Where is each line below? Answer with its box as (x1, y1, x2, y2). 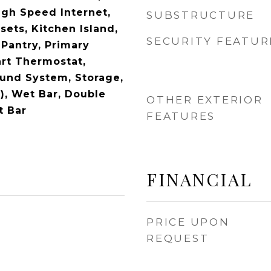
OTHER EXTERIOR (146, 94, 263, 106)
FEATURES (146, 110, 215, 122)
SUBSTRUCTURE (146, 9, 255, 21)
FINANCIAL (146, 168, 252, 191)
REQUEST (146, 232, 209, 244)
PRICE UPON (146, 216, 230, 228)
